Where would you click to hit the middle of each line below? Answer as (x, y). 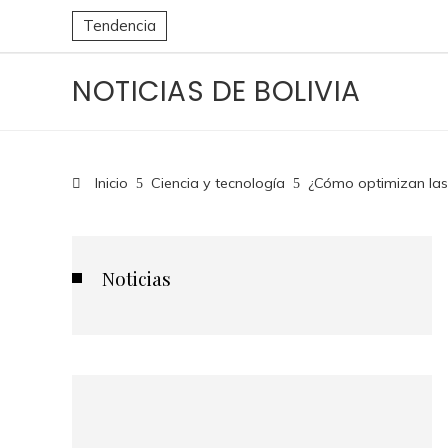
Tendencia (119, 25)
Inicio (109, 183)
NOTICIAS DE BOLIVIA (216, 91)
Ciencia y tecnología (218, 183)
